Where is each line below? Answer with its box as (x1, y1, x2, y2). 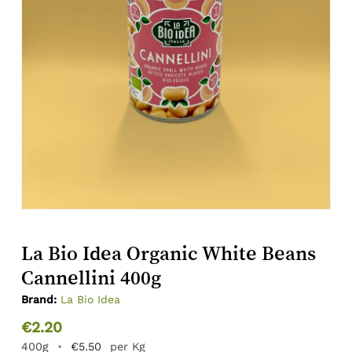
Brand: (20, 293, 57, 306)
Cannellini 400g (20, 267, 161, 288)
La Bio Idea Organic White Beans (20, 243, 316, 264)
